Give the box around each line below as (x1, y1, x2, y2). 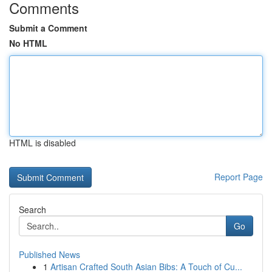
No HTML (9, 37, 47, 49)
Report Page (214, 171, 263, 183)
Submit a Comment (9, 22, 87, 34)
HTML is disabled (9, 137, 76, 149)
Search (19, 203, 46, 216)
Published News (19, 248, 80, 260)
